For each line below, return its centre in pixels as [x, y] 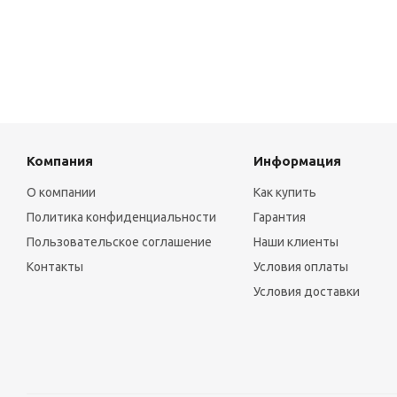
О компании [61, 192]
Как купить [284, 192]
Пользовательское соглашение [119, 242]
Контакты [55, 267]
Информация [297, 161]
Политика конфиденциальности [121, 217]
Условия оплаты [300, 267]
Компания [60, 161]
